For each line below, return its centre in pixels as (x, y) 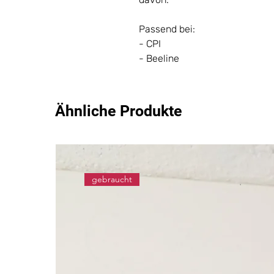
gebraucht (112, 179)
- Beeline (159, 59)
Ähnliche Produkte (119, 111)
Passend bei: (167, 29)
